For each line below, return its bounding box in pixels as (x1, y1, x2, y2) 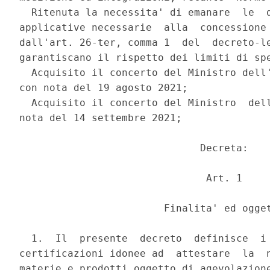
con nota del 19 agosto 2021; (19, 82, 195, 94)
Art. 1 (19, 172, 249, 184)
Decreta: (19, 142, 255, 154)
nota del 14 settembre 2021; (19, 112, 189, 124)
